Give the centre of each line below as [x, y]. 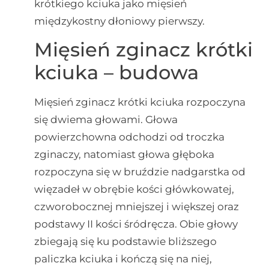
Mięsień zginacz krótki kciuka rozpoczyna [140, 102]
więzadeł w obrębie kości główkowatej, [134, 189]
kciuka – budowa [116, 73]
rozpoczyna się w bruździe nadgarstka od [140, 172]
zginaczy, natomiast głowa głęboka [124, 155]
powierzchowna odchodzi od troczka [129, 137]
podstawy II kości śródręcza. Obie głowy [136, 224]
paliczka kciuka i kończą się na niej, [123, 259]
